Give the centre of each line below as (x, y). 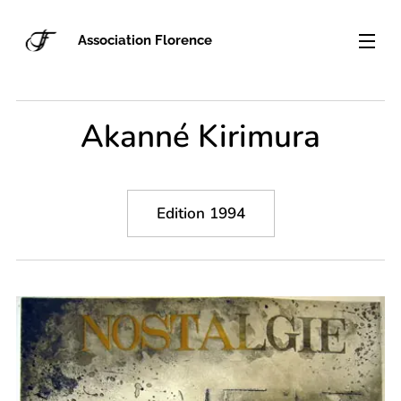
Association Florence (145, 40)
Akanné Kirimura (200, 137)
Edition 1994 (200, 213)
